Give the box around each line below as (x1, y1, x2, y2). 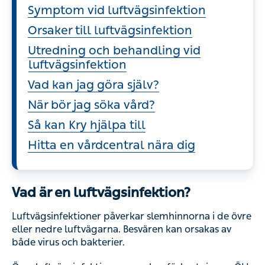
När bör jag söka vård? (28, 98, 155, 112)
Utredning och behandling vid (28, 43, 201, 57)
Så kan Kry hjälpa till (28, 118, 146, 132)
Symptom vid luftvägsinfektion (28, 3, 206, 17)
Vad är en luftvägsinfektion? (12, 185, 190, 201)
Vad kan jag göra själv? (28, 77, 159, 92)
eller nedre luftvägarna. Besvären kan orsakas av (12, 224, 231, 235)
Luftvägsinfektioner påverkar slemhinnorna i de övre (12, 211, 251, 222)
